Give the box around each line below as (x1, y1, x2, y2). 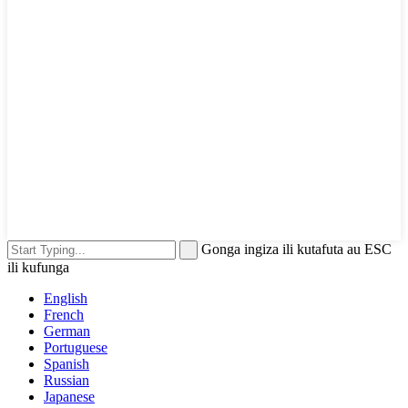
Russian (44, 372, 89, 389)
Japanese (44, 389, 95, 405)
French (44, 307, 84, 323)
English (44, 291, 87, 307)
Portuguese (44, 340, 107, 356)
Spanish (44, 356, 89, 372)
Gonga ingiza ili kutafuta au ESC (201, 241, 392, 258)
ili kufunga (7, 260, 69, 276)
